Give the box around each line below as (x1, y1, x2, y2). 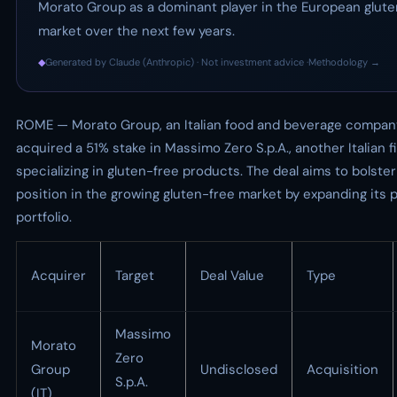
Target (115, 267, 154, 284)
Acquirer (31, 267, 86, 284)
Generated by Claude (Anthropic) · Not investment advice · (45, 56, 308, 68)
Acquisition (307, 361, 378, 378)
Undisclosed (200, 361, 277, 378)
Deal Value (200, 267, 264, 284)
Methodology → (308, 56, 380, 68)
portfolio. (16, 208, 72, 226)
